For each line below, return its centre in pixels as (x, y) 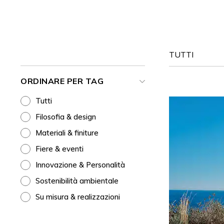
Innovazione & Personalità (80, 165)
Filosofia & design (66, 117)
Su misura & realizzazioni (78, 197)
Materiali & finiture (67, 133)
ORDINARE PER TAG (62, 81)
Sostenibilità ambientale (77, 181)
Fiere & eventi (59, 149)
